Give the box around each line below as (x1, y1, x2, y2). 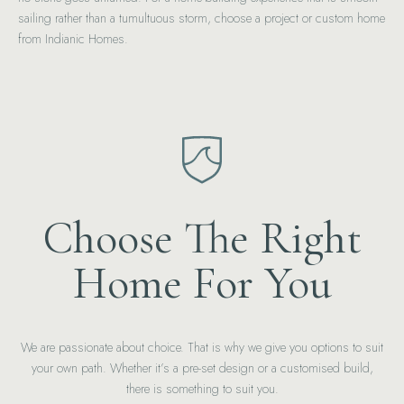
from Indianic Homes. (18, 30, 128, 48)
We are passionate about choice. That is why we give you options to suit (21, 338, 383, 356)
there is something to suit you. (125, 380, 279, 398)
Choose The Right (42, 211, 362, 265)
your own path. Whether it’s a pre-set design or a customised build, (31, 359, 373, 377)
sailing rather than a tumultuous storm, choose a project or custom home (18, 9, 385, 27)
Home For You (72, 256, 332, 310)
